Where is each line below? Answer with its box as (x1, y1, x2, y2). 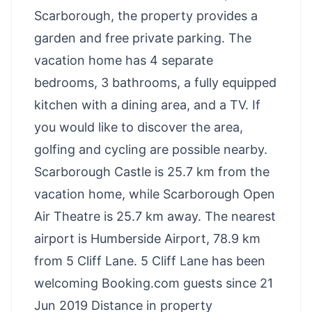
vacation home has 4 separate (34, 53, 213, 68)
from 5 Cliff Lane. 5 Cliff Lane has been (34, 253, 265, 268)
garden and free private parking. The (34, 31, 251, 45)
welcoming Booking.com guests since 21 (34, 276, 273, 290)
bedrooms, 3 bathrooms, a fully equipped (34, 75, 276, 90)
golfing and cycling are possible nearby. (34, 142, 267, 157)
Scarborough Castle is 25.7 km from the (34, 164, 270, 179)
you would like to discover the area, (34, 120, 243, 134)
